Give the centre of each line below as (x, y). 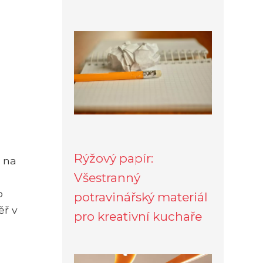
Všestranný (107, 177)
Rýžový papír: (114, 158)
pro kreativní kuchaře (138, 216)
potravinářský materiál (141, 197)
